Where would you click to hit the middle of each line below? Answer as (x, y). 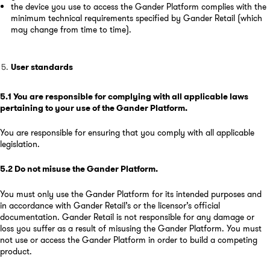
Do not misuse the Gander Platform (85, 169)
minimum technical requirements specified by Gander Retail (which (136, 18)
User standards (42, 67)
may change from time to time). (71, 29)
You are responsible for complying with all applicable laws (131, 96)
